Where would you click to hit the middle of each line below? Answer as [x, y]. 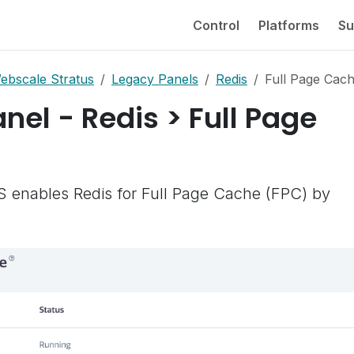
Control [216, 25]
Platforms [289, 25]
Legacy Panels [155, 79]
